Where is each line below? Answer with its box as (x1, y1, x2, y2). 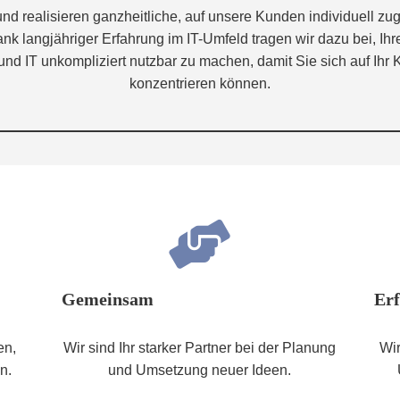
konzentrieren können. (129, 76, 271, 91)
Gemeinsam (61, 288, 154, 309)
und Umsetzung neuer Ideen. (108, 362, 292, 378)
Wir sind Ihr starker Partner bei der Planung (63, 339, 337, 355)
